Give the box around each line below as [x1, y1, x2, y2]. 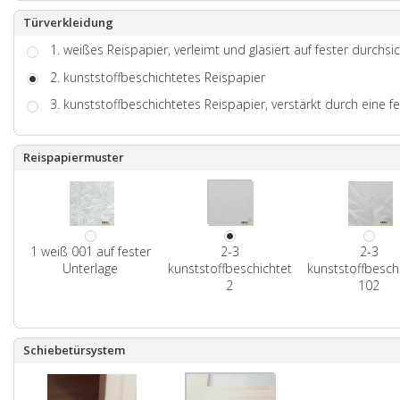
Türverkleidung [23, 13, 113, 30]
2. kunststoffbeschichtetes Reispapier [50, 68, 265, 86]
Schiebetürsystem [23, 342, 125, 358]
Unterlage [62, 260, 118, 277]
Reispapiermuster [23, 149, 124, 165]
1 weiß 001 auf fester [29, 243, 151, 260]
